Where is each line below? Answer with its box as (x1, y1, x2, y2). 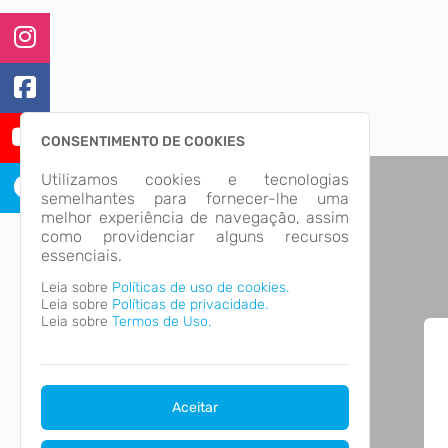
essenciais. (41, 246, 122, 265)
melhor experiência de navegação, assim (41, 208, 349, 227)
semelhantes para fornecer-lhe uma (41, 189, 349, 208)
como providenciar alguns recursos (41, 227, 349, 246)
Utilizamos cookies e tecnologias (41, 170, 349, 189)
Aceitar (172, 398, 218, 416)
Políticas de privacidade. (112, 296, 268, 313)
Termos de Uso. (112, 313, 211, 330)
